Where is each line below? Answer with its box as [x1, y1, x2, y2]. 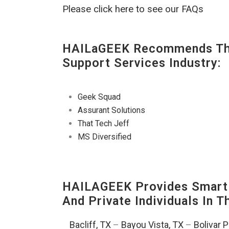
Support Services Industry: [62, 56, 221, 71]
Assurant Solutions [78, 105, 145, 116]
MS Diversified [78, 132, 131, 142]
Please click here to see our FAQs [62, 4, 203, 15]
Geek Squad [78, 92, 121, 102]
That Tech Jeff [78, 119, 129, 129]
